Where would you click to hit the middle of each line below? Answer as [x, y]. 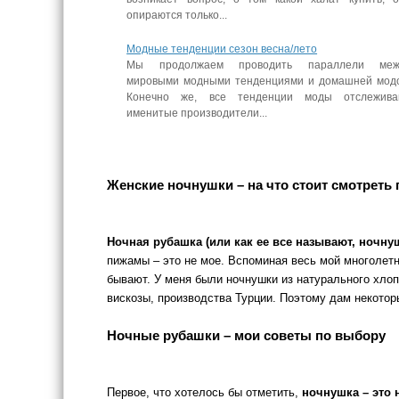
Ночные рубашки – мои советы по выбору [246, 335]
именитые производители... [197, 113]
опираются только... [177, 15]
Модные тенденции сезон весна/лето [222, 49]
